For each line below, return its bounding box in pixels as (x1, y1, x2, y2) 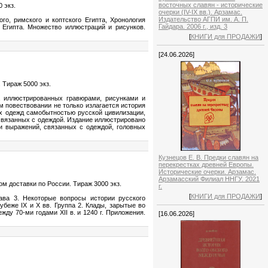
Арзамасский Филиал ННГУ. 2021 (159, 175, 260, 182)
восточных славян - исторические (159, 1, 263, 9)
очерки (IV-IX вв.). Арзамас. (159, 8, 242, 16)
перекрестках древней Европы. (159, 160, 254, 168)
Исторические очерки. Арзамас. (159, 167, 256, 175)
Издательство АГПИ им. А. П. (159, 16, 248, 23)
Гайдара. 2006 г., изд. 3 (159, 23, 227, 31)
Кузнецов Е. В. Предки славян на (159, 153, 258, 161)
